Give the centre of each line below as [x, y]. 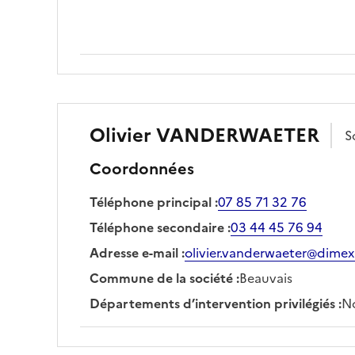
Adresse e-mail [134, 252]
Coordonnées [142, 168]
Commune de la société [161, 278]
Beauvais [266, 278]
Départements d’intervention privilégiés [212, 303]
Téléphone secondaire [157, 227]
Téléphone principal [151, 202]
